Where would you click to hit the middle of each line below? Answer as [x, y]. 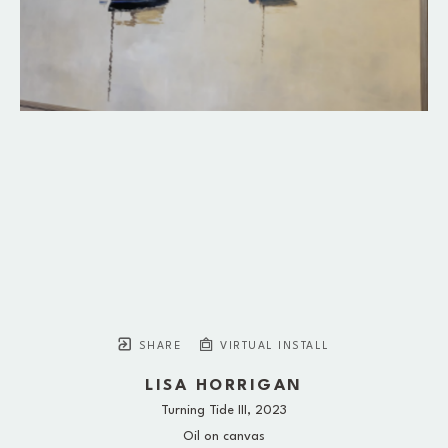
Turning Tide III [204, 411]
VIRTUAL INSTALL [272, 347]
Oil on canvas [224, 437]
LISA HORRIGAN [224, 386]
